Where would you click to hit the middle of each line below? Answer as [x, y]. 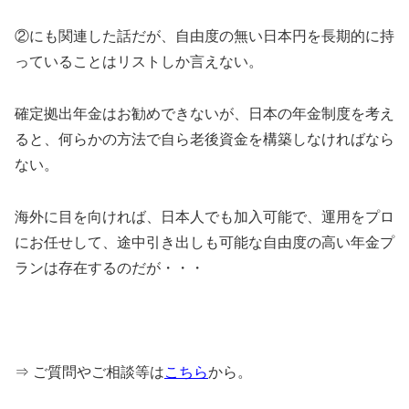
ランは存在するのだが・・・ [110, 267]
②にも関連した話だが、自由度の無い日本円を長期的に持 [204, 37]
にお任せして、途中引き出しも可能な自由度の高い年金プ [204, 242]
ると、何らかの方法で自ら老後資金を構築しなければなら [204, 140]
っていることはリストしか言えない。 [139, 62]
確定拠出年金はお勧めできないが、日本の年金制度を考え [204, 114]
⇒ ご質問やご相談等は [89, 372]
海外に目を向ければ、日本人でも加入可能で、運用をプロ [204, 216]
